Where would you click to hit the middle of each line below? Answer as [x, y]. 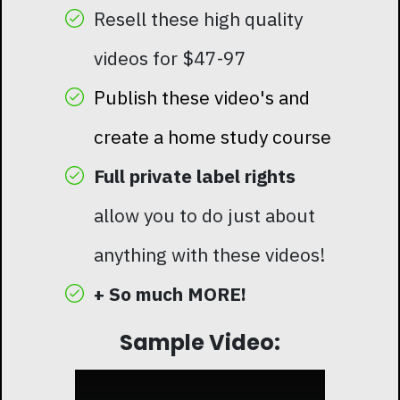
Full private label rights [194, 175]
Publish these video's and [201, 97]
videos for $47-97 [170, 58]
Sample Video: [200, 342]
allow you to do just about [204, 215]
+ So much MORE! [170, 293]
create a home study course [212, 136]
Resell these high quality [198, 18]
